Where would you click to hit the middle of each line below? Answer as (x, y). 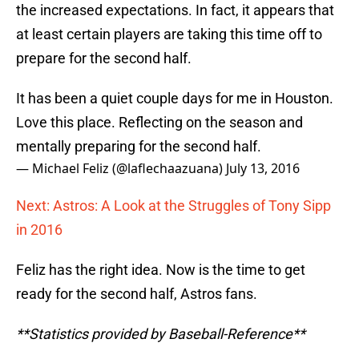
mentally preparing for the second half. (139, 147)
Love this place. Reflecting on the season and (159, 123)
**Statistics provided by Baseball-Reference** (161, 334)
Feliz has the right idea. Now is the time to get (161, 270)
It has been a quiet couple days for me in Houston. (175, 99)
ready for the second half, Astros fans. (137, 294)
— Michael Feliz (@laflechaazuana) (121, 169)
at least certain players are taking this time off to (169, 34)
